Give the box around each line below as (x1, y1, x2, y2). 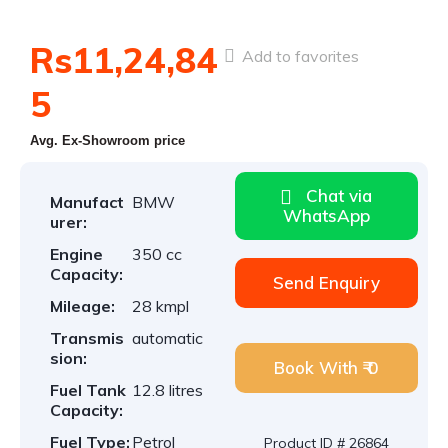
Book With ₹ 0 (274, 357, 379, 378)
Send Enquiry (272, 272, 380, 293)
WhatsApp (282, 205, 370, 226)
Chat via (306, 185, 373, 206)
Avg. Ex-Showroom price (30, 133, 185, 148)
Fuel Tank (50, 380, 126, 400)
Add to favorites (238, 46, 359, 66)
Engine (50, 244, 103, 264)
